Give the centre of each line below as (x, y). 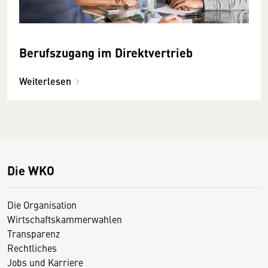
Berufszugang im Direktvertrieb (106, 52)
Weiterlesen (45, 81)
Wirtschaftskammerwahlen (65, 219)
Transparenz (33, 233)
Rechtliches (32, 247)
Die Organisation (42, 204)
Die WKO (31, 170)
